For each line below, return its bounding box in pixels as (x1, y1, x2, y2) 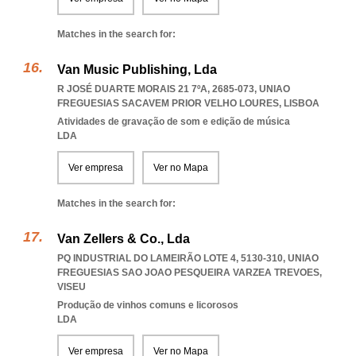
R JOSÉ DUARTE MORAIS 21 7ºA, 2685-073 (57, 83, 254, 95)
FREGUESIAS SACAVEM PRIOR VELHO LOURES (57, 98, 279, 109)
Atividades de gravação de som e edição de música (57, 116, 290, 127)
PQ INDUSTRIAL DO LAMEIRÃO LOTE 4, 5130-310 (57, 253, 283, 264)
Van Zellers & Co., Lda (57, 232, 190, 246)
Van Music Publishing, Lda (57, 63, 217, 76)
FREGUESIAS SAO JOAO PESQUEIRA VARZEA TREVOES (57, 267, 319, 278)
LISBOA (284, 98, 319, 109)
